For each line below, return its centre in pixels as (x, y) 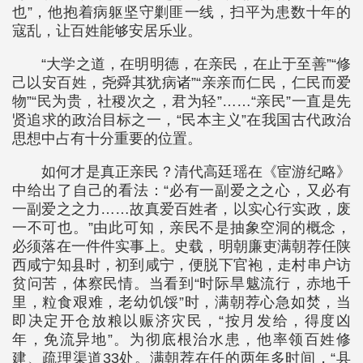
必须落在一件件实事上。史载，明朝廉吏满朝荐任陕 (181, 246)
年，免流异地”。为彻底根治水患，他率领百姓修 (181, 340)
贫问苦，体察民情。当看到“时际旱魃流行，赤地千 (181, 284)
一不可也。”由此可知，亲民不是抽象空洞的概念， (181, 228)
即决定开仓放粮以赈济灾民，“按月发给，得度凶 (181, 321)
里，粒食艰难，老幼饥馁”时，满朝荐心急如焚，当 (181, 302)
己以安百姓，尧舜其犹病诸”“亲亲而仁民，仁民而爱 (181, 83)
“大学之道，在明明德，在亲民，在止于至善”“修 (196, 64)
